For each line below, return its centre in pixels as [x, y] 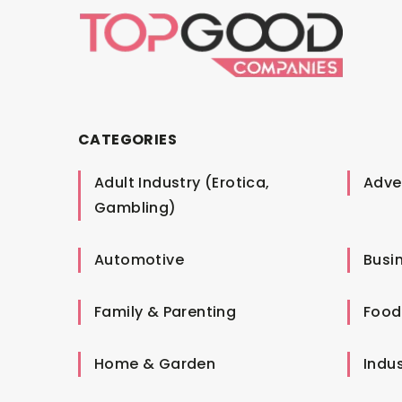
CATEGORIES [127, 139]
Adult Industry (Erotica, [182, 182]
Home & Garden [155, 363]
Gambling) [135, 207]
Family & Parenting [166, 311]
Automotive [139, 259]
